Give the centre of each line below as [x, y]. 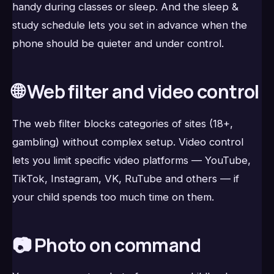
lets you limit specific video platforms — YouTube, [131, 160]
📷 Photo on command [107, 245]
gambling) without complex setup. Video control [128, 142]
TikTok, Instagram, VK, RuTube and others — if [126, 178]
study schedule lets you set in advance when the [130, 25]
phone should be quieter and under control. [118, 44]
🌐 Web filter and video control [136, 92]
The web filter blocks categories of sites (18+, [123, 123]
